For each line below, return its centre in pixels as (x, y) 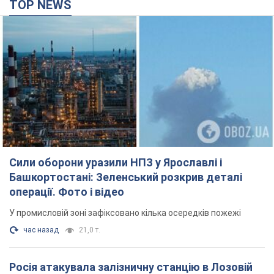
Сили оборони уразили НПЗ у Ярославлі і (116, 163)
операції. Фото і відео (107, 192)
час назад (41, 230)
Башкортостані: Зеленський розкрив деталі (126, 177)
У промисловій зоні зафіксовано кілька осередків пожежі (125, 213)
